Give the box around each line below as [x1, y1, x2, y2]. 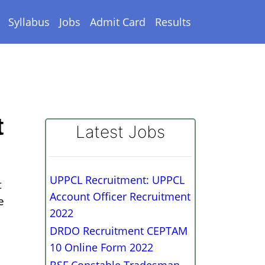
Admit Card [90, 14, 146, 29]
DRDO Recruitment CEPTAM [50, 224, 188, 238]
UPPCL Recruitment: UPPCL [50, 173, 185, 187]
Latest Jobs [76, 122, 165, 142]
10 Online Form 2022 [50, 240, 153, 254]
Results [155, 14, 191, 29]
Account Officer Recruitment [50, 189, 190, 203]
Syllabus [8, 14, 50, 29]
